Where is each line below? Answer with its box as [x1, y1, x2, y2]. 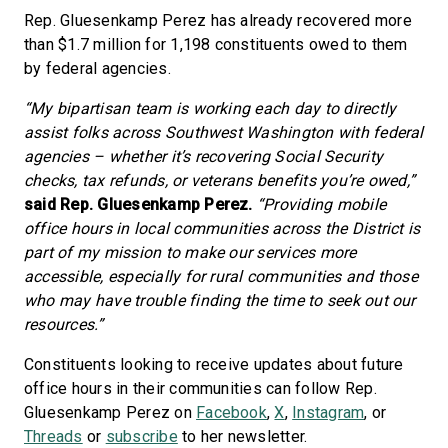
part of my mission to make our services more [24, 243, 357, 262]
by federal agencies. [24, 59, 171, 78]
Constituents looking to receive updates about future [24, 355, 404, 374]
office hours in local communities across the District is [24, 219, 421, 238]
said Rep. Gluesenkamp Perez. [24, 195, 253, 214]
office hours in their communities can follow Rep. [24, 379, 377, 398]
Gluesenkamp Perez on [24, 403, 197, 422]
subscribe [105, 427, 178, 446]
